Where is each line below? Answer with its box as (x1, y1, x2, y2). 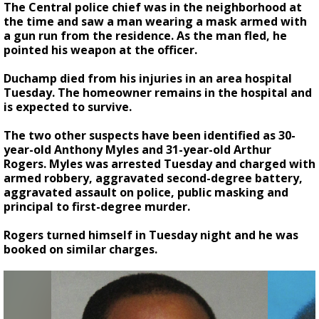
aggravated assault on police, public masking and (4, 184, 288, 200)
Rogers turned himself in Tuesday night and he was (4, 227, 298, 243)
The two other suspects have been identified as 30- (4, 127, 296, 143)
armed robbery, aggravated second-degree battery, (4, 170, 303, 186)
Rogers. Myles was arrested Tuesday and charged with (4, 156, 315, 172)
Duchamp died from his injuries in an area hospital (4, 70, 292, 86)
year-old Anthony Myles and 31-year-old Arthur (4, 142, 271, 157)
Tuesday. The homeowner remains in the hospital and (4, 85, 312, 100)
